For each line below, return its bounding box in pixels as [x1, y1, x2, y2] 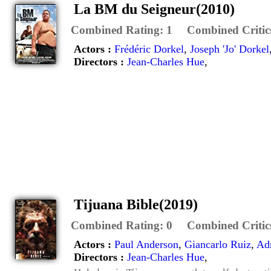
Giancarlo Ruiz [184, 238, 251, 250]
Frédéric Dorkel [114, 43, 184, 55]
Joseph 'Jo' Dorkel [190, 43, 269, 55]
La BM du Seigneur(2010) [74, 1, 235, 17]
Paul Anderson [114, 238, 178, 250]
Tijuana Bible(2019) [74, 196, 198, 212]
